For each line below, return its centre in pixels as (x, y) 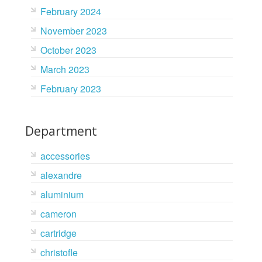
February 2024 (70, 11)
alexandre (61, 175)
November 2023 (73, 31)
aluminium (62, 194)
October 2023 (68, 50)
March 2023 (65, 69)
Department (61, 131)
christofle (59, 252)
